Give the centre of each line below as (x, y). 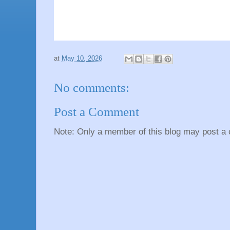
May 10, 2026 (82, 58)
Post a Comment (97, 112)
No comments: (92, 87)
